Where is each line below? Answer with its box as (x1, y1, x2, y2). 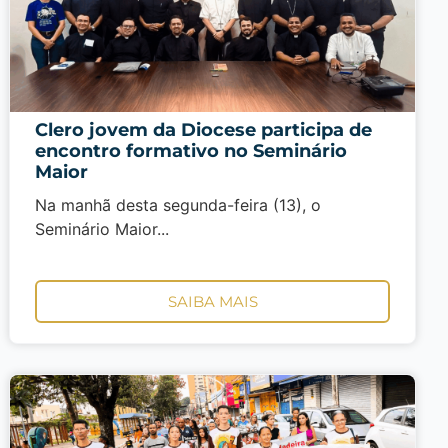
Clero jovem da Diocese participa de (35, 119, 373, 141)
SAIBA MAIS (167, 292, 258, 312)
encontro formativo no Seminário (35, 140, 348, 162)
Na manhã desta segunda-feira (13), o (35, 195, 322, 215)
